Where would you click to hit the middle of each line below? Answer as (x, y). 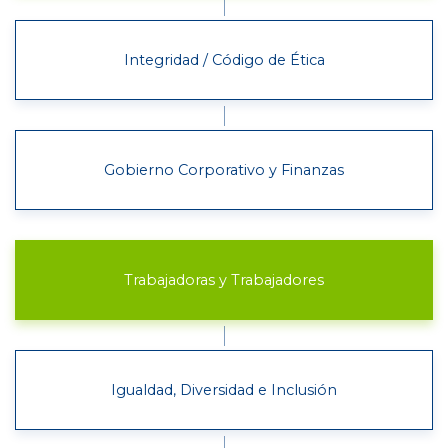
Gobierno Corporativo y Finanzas (224, 169)
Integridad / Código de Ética (224, 59)
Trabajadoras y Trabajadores (224, 279)
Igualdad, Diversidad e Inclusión (224, 389)
